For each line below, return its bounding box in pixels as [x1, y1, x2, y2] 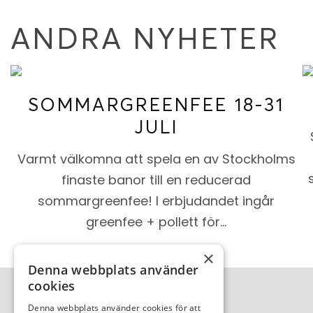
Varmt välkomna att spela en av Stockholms [17, 150, 296, 168]
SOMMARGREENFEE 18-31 [28, 94, 285, 116]
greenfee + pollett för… [86, 213, 227, 231]
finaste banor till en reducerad [61, 171, 252, 189]
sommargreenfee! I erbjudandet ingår [38, 192, 275, 210]
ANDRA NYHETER [10, 20, 279, 57]
